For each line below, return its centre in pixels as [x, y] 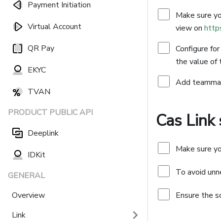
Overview [28, 195]
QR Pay [41, 48]
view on [190, 28]
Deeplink [43, 133]
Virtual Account [55, 27]
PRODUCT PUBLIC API [50, 112]
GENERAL [26, 176]
